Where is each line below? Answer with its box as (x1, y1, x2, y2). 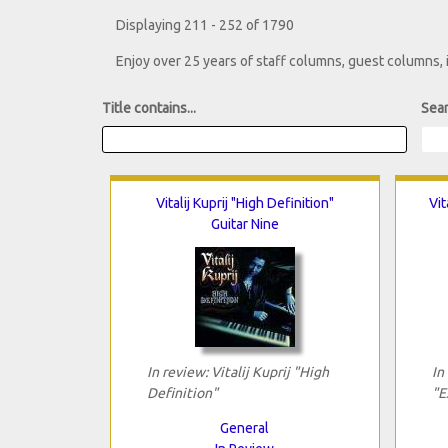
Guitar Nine (210, 215, 279, 232)
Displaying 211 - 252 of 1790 (116, 17, 294, 34)
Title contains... (102, 100, 196, 117)
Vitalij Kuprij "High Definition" (155, 194, 334, 211)
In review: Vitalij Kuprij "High (146, 363, 329, 380)
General (220, 419, 269, 436)
